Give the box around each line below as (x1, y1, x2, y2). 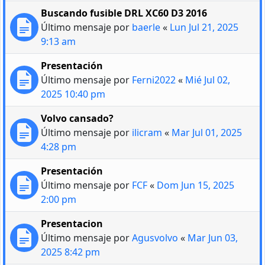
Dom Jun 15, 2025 (157, 179, 234, 192)
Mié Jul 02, (185, 73, 230, 87)
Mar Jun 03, (188, 231, 238, 245)
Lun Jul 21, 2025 (170, 21, 238, 34)
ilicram (132, 126, 162, 140)
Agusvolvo (132, 231, 178, 245)
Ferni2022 (132, 73, 176, 87)
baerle (132, 21, 160, 34)
